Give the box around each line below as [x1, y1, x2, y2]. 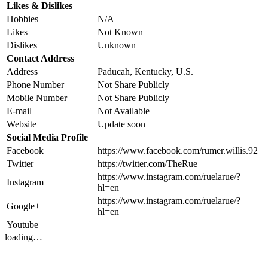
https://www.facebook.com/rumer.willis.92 [98, 145, 258, 156]
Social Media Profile [7, 132, 88, 142]
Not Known [98, 26, 143, 37]
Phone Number [7, 79, 64, 90]
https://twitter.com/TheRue [98, 158, 197, 169]
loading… [5, 232, 42, 242]
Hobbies [7, 13, 38, 24]
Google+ [7, 200, 40, 211]
